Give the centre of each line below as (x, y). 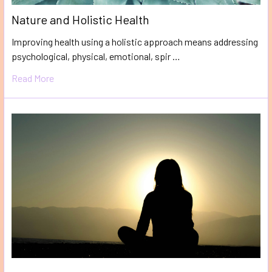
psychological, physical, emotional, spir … (96, 56)
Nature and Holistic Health (80, 19)
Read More (33, 78)
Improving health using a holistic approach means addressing (135, 41)
